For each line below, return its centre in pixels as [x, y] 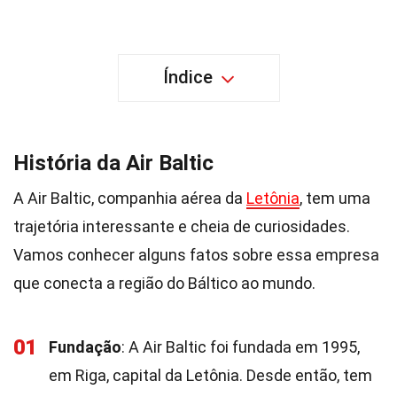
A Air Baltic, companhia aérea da [130, 198]
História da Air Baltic [113, 163]
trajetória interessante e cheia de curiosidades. [182, 226]
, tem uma [335, 198]
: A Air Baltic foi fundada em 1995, [241, 347]
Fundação [85, 347]
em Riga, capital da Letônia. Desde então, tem [210, 375]
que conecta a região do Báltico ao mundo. [164, 283]
